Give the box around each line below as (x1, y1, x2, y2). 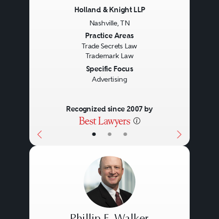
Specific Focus (86, 64, 133, 73)
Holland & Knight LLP (74, 5, 145, 15)
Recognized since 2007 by (66, 104, 153, 114)
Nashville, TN (89, 19, 130, 27)
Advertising (91, 75, 127, 83)
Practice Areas (85, 30, 134, 41)
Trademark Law (85, 52, 134, 60)
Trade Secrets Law (81, 42, 137, 50)
